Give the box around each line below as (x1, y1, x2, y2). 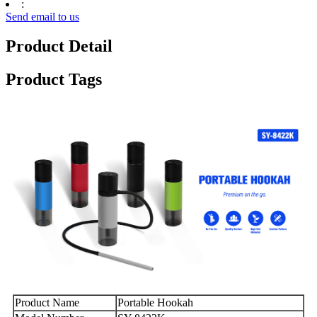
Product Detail (6, 37, 113, 56)
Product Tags (6, 70, 102, 89)
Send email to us (6, 10, 79, 23)
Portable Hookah (117, 296, 193, 309)
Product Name (15, 296, 79, 309)
